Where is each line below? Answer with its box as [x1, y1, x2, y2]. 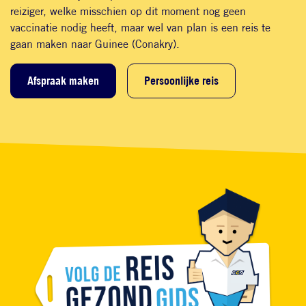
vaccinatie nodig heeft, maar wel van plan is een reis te [10, 20, 270, 34]
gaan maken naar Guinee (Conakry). [10, 37, 180, 51]
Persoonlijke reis [144, 74, 219, 88]
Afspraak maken [27, 74, 99, 88]
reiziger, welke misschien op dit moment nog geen [10, 4, 246, 18]
